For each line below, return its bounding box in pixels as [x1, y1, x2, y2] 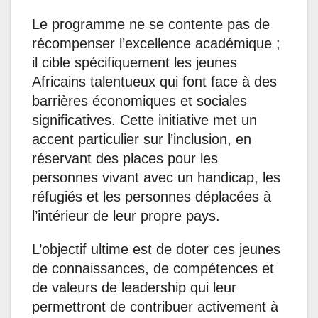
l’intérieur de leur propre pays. [32, 207, 220, 224]
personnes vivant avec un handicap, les [32, 169, 280, 185]
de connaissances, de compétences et [32, 260, 274, 276]
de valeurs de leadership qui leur [32, 279, 236, 295]
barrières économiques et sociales [32, 92, 247, 109]
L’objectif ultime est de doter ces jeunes [32, 241, 280, 257]
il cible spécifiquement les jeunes [32, 54, 237, 70]
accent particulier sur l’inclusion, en [32, 131, 251, 147]
